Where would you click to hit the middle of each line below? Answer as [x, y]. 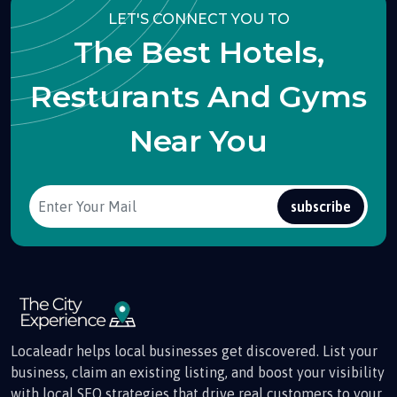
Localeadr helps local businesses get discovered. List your [194, 350]
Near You [198, 140]
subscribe [321, 206]
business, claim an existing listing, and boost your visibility [198, 372]
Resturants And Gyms [198, 96]
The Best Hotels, [198, 52]
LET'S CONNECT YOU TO [198, 19]
